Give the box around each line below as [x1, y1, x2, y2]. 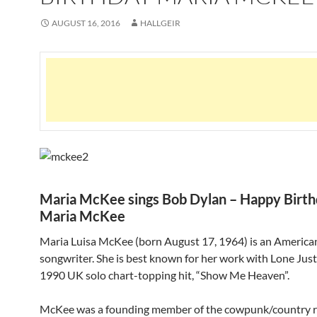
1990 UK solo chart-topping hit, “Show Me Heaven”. [40, 268, 289, 282]
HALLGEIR [140, 18, 180, 28]
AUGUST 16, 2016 [52, 18, 120, 28]
